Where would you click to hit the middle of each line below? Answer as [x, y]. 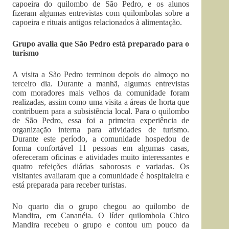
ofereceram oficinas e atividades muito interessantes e [101, 157]
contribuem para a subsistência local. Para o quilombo [101, 111]
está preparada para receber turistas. [69, 185]
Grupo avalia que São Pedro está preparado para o [101, 44]
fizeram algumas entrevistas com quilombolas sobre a [101, 13]
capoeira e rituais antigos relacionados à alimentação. [97, 22]
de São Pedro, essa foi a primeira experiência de [101, 120]
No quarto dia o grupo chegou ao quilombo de [101, 206]
